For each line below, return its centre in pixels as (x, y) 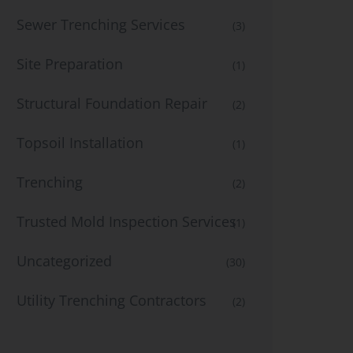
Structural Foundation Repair (112, 103)
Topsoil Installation (80, 143)
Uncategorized (64, 261)
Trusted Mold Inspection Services (126, 221)
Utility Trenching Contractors (111, 300)
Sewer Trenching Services (101, 24)
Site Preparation (70, 64)
